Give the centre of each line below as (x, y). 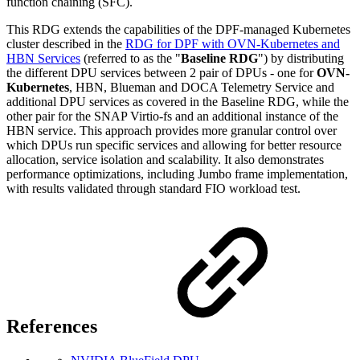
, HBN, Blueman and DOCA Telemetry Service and (202, 88)
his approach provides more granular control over (212, 131)
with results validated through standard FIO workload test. (157, 189)
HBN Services (43, 59)
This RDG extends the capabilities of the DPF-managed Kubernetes (178, 30)
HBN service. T (47, 131)
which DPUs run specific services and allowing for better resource (174, 145)
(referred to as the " (131, 59)
